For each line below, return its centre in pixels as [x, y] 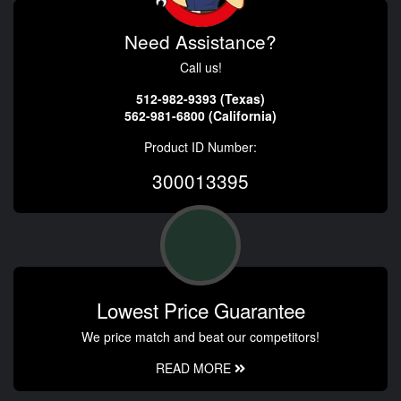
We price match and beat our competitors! [200, 336]
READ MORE [195, 367]
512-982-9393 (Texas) [200, 98]
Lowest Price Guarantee [200, 309]
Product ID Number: [200, 146]
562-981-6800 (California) [200, 115]
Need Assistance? [200, 41]
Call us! [200, 67]
